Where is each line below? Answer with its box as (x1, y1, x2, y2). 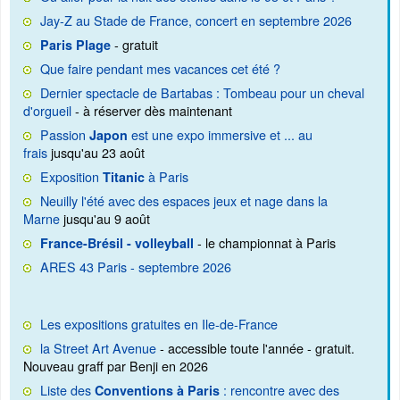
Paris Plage (40, 36, 111, 54)
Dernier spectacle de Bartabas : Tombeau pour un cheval (40, 83, 364, 103)
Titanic (103, 168, 145, 187)
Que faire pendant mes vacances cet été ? (40, 59, 280, 79)
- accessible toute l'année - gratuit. (156, 338, 354, 358)
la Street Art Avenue (40, 338, 156, 358)
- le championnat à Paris (194, 233, 336, 253)
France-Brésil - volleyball (40, 234, 194, 253)
